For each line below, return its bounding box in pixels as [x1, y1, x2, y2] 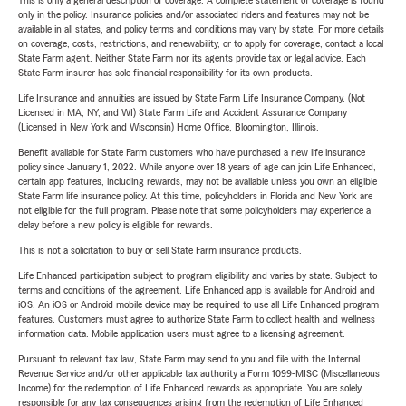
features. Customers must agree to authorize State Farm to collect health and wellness [18, 314, 375, 325]
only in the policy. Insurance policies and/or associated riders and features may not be [18, 9, 369, 21]
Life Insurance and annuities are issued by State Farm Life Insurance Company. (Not [18, 92, 365, 104]
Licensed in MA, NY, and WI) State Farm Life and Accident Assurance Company [18, 107, 347, 119]
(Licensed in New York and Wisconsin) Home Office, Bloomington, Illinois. [18, 121, 319, 133]
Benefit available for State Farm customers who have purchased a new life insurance [18, 147, 365, 159]
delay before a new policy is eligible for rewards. [18, 219, 213, 231]
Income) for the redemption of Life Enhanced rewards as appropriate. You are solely [18, 382, 362, 394]
